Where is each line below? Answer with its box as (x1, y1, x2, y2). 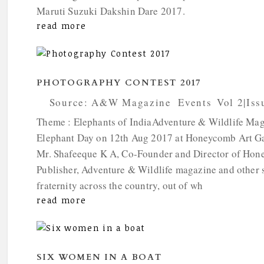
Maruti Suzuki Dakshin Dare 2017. (37, 4, 185, 18)
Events (178, 95, 212, 110)
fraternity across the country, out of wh (37, 179, 203, 193)
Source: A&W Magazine (49, 95, 171, 110)
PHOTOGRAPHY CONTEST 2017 (37, 77, 202, 89)
